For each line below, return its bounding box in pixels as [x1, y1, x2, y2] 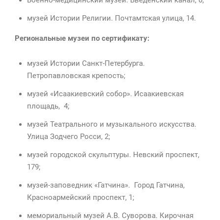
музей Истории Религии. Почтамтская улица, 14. [27, 14, 196, 23]
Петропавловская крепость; [27, 71, 125, 81]
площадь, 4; [27, 102, 69, 111]
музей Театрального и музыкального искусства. [27, 120, 196, 129]
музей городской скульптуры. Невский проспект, [27, 150, 199, 160]
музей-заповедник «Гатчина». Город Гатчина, [27, 181, 185, 190]
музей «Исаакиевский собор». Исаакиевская [27, 89, 184, 99]
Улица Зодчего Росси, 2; [27, 132, 110, 141]
